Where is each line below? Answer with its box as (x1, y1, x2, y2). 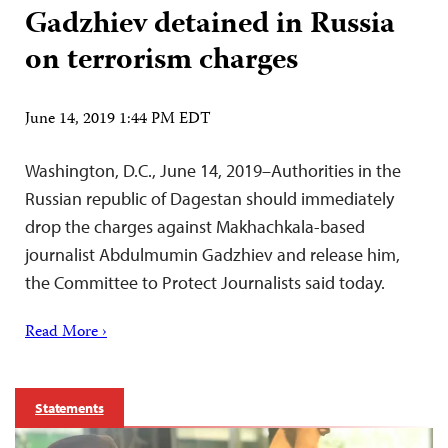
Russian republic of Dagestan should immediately (25, 186, 394, 210)
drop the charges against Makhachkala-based (25, 214, 365, 238)
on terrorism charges (25, 36, 298, 86)
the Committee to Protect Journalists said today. (25, 270, 385, 294)
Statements (35, 398, 104, 417)
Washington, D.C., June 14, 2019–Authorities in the (25, 158, 401, 182)
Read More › (25, 319, 107, 346)
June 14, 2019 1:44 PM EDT (25, 106, 211, 133)
